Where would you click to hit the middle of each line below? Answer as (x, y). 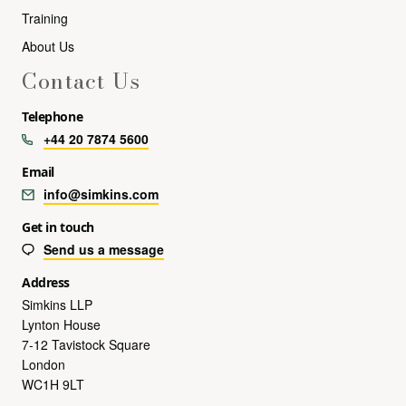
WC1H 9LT (53, 384)
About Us (48, 46)
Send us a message (104, 249)
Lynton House (61, 324)
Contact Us (81, 81)
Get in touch (58, 227)
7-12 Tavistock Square (86, 344)
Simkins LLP (57, 304)
